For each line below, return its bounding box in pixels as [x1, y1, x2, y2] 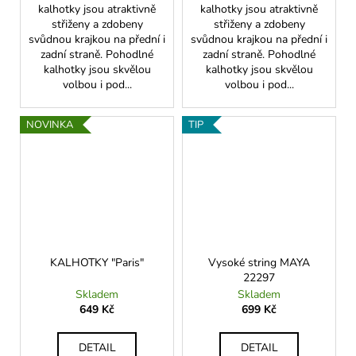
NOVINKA [26, 118, 73, 133]
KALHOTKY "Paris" [50, 254, 144, 270]
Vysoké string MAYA [208, 254, 310, 270]
